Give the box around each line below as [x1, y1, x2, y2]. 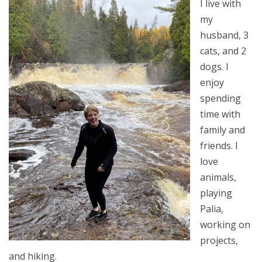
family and [200, 123, 246, 137]
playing [200, 187, 233, 200]
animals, [200, 171, 237, 184]
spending [200, 92, 242, 105]
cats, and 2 [200, 44, 247, 58]
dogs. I [200, 60, 229, 74]
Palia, [200, 202, 224, 216]
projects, [200, 234, 239, 247]
